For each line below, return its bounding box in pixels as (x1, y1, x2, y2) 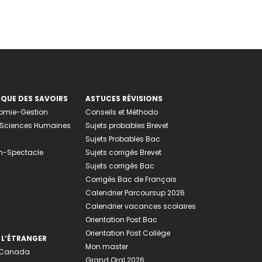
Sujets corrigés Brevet (85, 147, 161, 157)
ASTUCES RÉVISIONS (85, 93, 163, 104)
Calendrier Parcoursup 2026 (85, 187, 185, 198)
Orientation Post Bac (85, 214, 157, 225)
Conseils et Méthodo (85, 106, 158, 117)
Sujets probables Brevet (85, 120, 168, 130)
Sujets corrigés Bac (85, 160, 154, 171)
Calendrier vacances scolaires (85, 201, 196, 211)
